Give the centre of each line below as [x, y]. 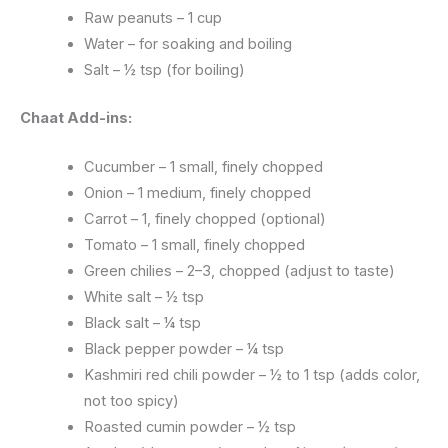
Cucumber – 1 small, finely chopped [203, 166]
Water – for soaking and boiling [187, 43]
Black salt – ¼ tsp [142, 322]
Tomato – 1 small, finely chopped [194, 244]
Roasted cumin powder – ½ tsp [189, 426]
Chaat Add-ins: [76, 117]
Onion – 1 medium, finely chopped [197, 192]
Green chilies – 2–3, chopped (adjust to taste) [239, 270]
